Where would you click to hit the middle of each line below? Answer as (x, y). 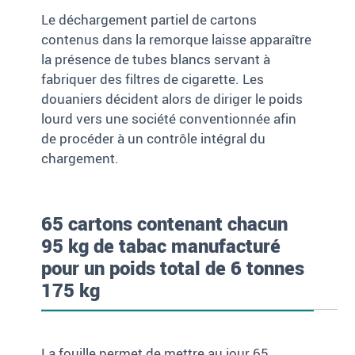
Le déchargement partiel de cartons (149, 20)
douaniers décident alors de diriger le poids (172, 99)
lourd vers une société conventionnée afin (169, 119)
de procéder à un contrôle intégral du (154, 139)
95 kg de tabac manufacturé (161, 246)
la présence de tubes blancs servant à (156, 59)
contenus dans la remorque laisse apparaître (177, 40)
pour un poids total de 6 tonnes (173, 268)
